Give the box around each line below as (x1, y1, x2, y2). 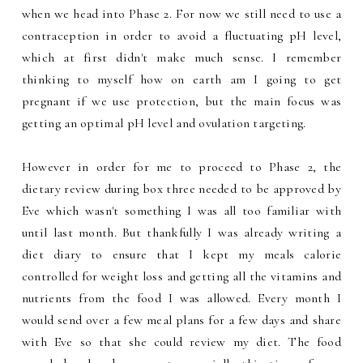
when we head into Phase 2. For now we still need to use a (21, 5, 342, 22)
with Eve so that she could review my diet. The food (21, 333, 342, 350)
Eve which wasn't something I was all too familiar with (21, 202, 342, 219)
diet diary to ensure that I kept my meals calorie (21, 246, 342, 263)
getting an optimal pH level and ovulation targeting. (21, 114, 310, 131)
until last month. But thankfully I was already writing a (21, 224, 342, 241)
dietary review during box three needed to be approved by (21, 180, 342, 197)
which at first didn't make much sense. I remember (21, 49, 342, 66)
